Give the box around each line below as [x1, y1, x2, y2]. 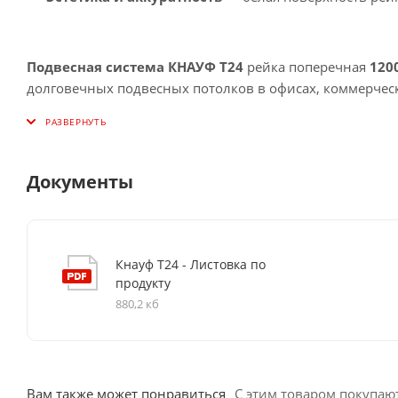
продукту [115, 274, 171, 291]
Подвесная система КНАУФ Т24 [27, 57, 243, 76]
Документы [27, 169, 133, 194]
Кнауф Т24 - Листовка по [115, 255, 266, 273]
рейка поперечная [243, 57, 370, 76]
